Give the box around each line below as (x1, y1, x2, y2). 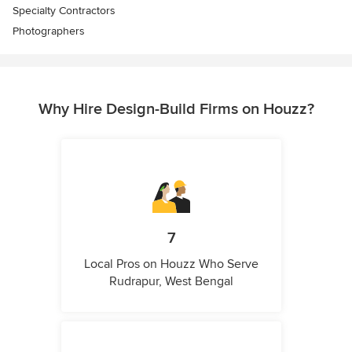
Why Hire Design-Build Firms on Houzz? (38, 100, 314, 119)
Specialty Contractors (13, 4, 115, 17)
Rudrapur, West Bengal (109, 273, 233, 289)
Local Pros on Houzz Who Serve (84, 256, 258, 272)
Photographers (13, 24, 85, 38)
